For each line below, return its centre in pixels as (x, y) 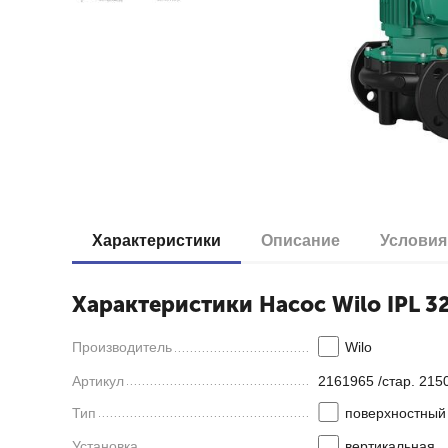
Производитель (122, 346)
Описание (300, 240)
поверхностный (395, 412)
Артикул (98, 380)
